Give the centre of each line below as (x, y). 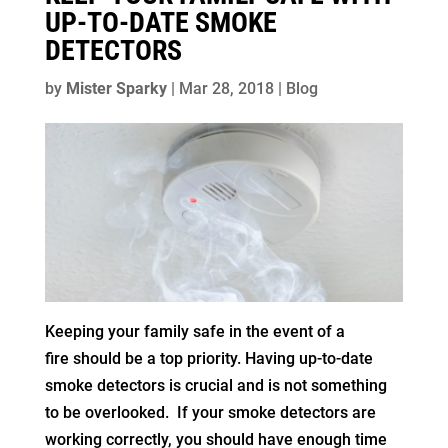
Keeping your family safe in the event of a (194, 332)
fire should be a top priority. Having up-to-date (208, 359)
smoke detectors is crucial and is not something (215, 386)
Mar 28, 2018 (226, 89)
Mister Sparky (116, 89)
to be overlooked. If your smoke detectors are (210, 413)
